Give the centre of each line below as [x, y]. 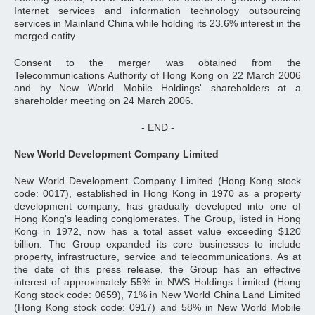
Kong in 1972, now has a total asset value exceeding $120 [157, 231]
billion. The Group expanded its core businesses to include [157, 244]
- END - [157, 127]
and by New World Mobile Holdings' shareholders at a [157, 88]
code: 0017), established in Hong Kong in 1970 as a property [157, 193]
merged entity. [46, 36]
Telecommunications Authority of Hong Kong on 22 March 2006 [157, 75]
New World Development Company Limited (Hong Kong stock [157, 181]
